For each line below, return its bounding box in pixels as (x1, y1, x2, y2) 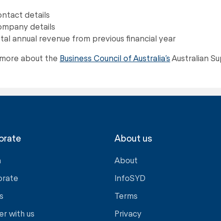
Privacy (114, 209, 142, 218)
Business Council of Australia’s (60, 53, 170, 63)
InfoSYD (114, 173, 146, 183)
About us (114, 133, 152, 144)
